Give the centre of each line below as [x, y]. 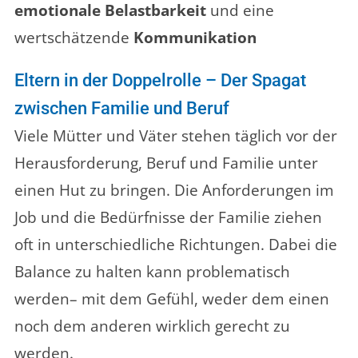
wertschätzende [74, 38]
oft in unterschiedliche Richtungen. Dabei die [176, 245]
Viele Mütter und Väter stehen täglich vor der [176, 136]
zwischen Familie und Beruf [122, 109]
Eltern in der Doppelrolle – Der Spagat [160, 81]
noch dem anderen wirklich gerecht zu [152, 326]
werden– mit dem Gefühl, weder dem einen [172, 299]
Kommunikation [195, 38]
